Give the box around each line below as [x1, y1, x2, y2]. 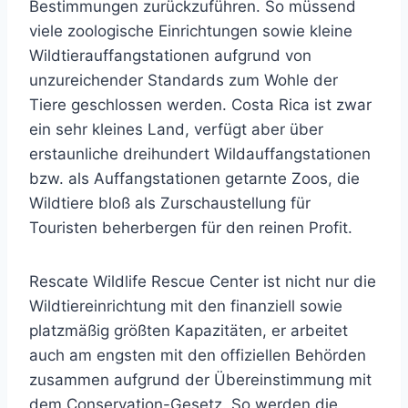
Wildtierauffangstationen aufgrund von [29, 46, 311, 65]
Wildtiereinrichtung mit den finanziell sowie [29, 297, 342, 315]
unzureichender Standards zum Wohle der [29, 71, 338, 89]
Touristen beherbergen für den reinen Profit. [29, 219, 352, 237]
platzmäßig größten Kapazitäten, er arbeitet [29, 321, 348, 340]
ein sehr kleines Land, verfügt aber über [29, 120, 323, 138]
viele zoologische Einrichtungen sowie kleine [29, 22, 352, 40]
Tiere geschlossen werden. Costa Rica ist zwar [29, 96, 372, 114]
